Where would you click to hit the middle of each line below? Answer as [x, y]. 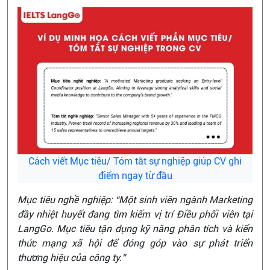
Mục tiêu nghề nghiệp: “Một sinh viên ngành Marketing [135, 199]
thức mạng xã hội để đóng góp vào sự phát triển [135, 243]
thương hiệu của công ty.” [71, 257]
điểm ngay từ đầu [135, 175]
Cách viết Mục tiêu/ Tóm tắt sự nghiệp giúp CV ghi [135, 161]
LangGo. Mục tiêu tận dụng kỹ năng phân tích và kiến [135, 228]
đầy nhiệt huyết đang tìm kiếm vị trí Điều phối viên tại [135, 214]
